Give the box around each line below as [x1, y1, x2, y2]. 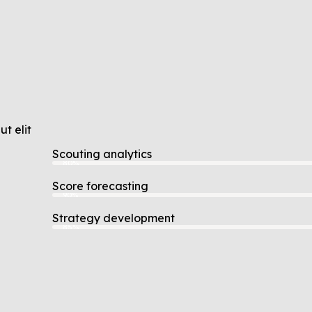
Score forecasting [52, 179, 148, 194]
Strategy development [52, 211, 175, 226]
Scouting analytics [52, 147, 152, 162]
